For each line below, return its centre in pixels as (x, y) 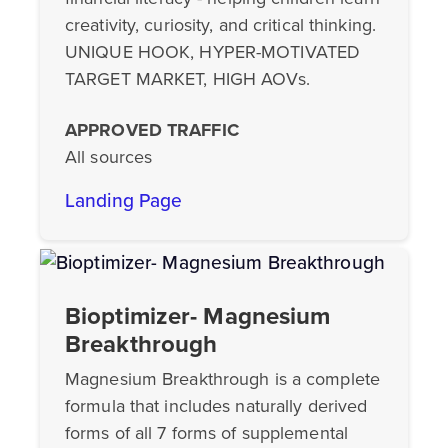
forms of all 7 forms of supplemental (206, 432)
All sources (109, 157)
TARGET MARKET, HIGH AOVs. (187, 79)
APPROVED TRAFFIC (152, 130)
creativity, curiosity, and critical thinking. (220, 25)
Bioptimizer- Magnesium (198, 315)
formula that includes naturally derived (216, 405)
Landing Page (124, 201)
